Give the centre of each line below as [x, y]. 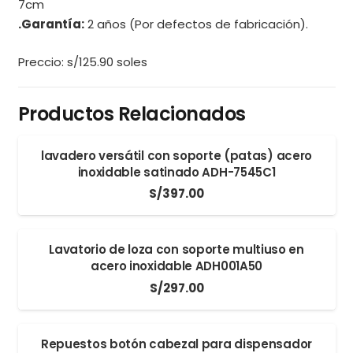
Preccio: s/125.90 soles [82, 61]
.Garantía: [51, 24]
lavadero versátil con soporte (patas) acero [176, 155]
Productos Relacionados [132, 114]
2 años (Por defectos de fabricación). [196, 24]
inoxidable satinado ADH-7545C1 [176, 172]
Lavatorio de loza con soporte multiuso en [176, 250]
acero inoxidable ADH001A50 [176, 266]
